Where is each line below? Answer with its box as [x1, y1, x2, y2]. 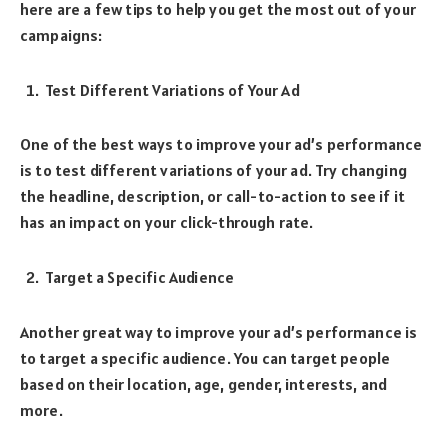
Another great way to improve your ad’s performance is [20, 321, 418, 342]
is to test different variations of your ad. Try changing [20, 160, 407, 181]
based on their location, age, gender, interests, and [20, 373, 388, 394]
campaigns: [20, 24, 103, 45]
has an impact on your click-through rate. [20, 212, 314, 233]
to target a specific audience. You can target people [20, 347, 391, 368]
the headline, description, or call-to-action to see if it [20, 186, 406, 207]
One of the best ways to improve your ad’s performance [20, 134, 423, 155]
